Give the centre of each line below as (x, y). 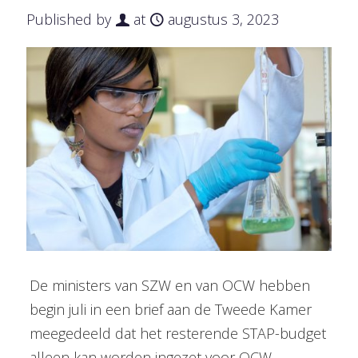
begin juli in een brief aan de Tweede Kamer (170, 309)
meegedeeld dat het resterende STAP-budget (177, 333)
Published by (69, 19)
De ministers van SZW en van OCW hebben (169, 285)
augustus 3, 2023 (223, 19)
